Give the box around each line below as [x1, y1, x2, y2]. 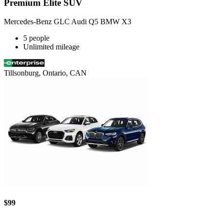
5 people [23, 33, 49, 42]
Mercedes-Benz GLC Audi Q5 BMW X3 [4, 17, 131, 26]
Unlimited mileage [23, 42, 79, 51]
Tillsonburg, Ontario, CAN [4, 68, 87, 77]
